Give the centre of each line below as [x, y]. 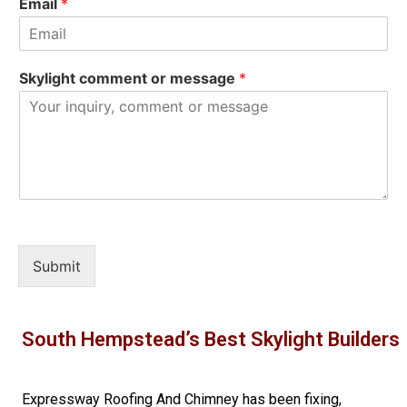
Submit [57, 266]
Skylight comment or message [129, 78]
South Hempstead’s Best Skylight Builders [211, 339]
